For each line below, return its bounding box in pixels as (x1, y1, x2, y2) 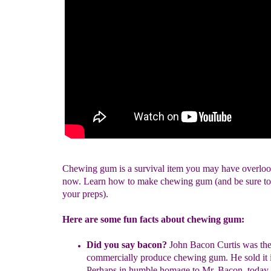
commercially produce (87, 252, 174, 263)
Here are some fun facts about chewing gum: (62, 214, 244, 224)
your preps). (62, 189, 108, 199)
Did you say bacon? (87, 240, 169, 250)
